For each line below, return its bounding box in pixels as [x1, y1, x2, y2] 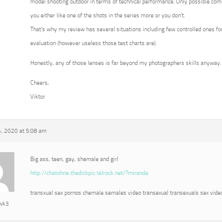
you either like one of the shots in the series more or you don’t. [30, 12, 185, 19]
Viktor [30, 93, 45, 100]
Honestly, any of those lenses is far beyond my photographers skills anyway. [30, 59, 221, 66]
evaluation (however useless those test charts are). [30, 40, 157, 47]
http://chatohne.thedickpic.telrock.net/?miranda [30, 169, 148, 176]
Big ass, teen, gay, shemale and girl [30, 156, 118, 163]
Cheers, [30, 79, 49, 86]
